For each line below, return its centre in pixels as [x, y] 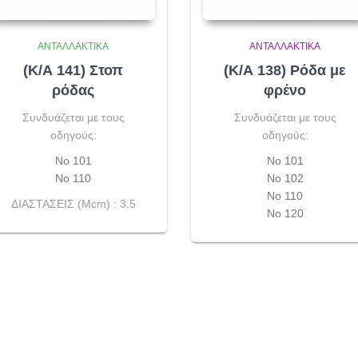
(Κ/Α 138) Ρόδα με [285, 71]
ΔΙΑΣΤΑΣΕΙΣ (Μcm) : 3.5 [73, 204]
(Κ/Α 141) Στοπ [73, 71]
